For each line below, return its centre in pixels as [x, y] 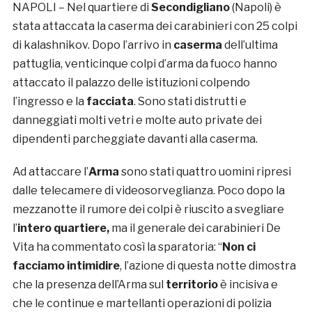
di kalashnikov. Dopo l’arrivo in [92, 45]
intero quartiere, [63, 228]
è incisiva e [248, 284]
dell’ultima [250, 45]
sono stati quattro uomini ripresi [205, 171]
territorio [192, 284]
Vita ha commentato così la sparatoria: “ [117, 247]
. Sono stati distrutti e [190, 101]
